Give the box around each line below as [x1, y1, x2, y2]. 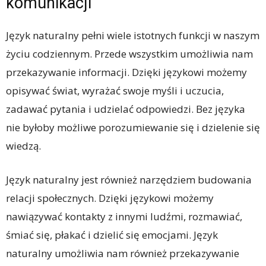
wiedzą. [6, 138, 41, 153]
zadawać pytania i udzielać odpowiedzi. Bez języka [6, 102, 245, 116]
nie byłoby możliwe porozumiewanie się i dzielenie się [6, 120, 260, 134]
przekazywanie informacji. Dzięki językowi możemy [6, 65, 247, 79]
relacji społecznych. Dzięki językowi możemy [6, 191, 214, 205]
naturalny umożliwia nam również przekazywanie [6, 246, 239, 260]
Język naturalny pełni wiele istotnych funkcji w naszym [6, 28, 259, 42]
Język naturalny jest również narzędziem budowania [6, 172, 252, 186]
